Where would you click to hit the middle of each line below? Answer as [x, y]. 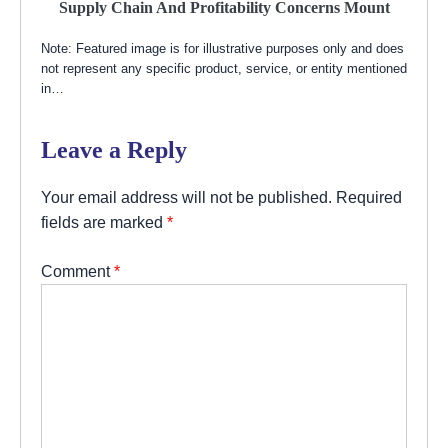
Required [369, 197]
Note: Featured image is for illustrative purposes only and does [222, 49]
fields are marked [104, 222]
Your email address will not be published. [186, 197]
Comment [77, 271]
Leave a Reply [114, 150]
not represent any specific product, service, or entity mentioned [224, 69]
